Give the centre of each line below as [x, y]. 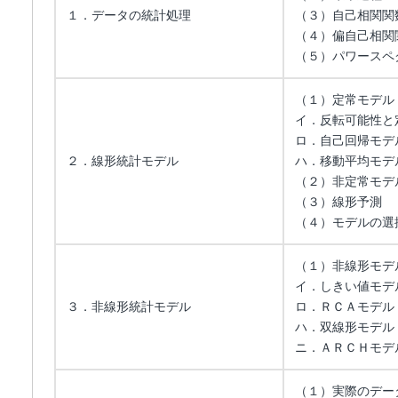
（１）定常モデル [345, 99]
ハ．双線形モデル [345, 327]
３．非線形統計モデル [129, 306]
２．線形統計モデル [123, 161]
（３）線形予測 [338, 202]
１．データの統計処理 [129, 15]
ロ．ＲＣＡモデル [345, 306]
